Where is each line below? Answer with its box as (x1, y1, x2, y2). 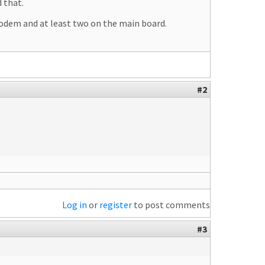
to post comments (132, 199, 210, 211)
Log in (62, 199, 87, 211)
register (99, 199, 132, 211)
